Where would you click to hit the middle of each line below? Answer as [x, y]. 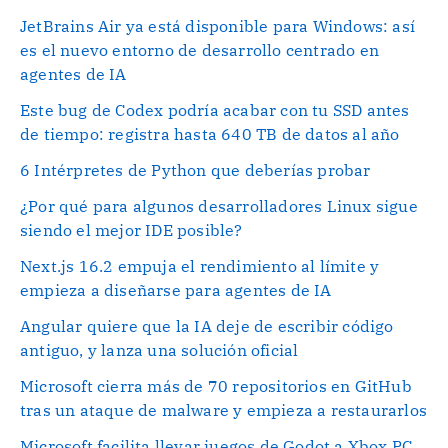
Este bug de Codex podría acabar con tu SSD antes [215, 109]
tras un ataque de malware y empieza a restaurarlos [224, 409]
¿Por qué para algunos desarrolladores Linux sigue [219, 205]
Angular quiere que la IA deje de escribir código [207, 325]
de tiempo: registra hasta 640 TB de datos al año [210, 133]
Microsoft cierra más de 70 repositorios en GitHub [216, 385]
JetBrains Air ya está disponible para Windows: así [218, 25]
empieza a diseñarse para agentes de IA [176, 289]
